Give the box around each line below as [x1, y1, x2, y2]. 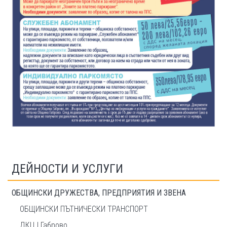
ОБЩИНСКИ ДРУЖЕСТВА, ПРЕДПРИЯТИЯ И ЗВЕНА [12, 187, 186, 198]
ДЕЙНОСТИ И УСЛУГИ [12, 161, 123, 176]
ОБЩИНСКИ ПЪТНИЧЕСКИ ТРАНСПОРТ [20, 204, 148, 214]
